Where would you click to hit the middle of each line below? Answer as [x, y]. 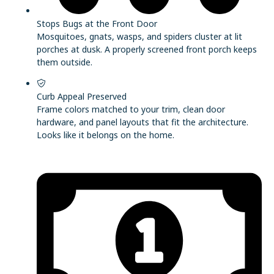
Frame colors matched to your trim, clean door [131, 109]
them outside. [65, 62]
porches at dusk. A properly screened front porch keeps [147, 49]
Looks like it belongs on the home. [106, 135]
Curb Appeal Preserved [82, 97]
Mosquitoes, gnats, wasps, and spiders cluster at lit [139, 36]
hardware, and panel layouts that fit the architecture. [143, 122]
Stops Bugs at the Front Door [97, 23]
